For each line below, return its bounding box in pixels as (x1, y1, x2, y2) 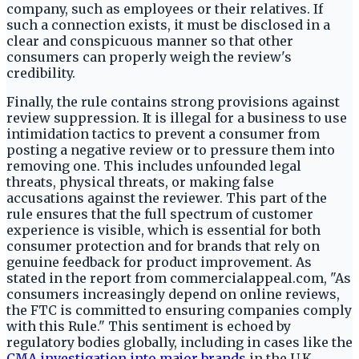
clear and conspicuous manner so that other (6, 33, 293, 50)
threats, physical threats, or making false (6, 174, 274, 191)
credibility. (6, 65, 75, 82)
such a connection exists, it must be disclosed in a (6, 17, 330, 34)
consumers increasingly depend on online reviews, (6, 286, 340, 303)
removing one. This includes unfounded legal (6, 158, 301, 175)
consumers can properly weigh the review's (6, 49, 292, 66)
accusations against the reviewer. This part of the (6, 190, 327, 207)
